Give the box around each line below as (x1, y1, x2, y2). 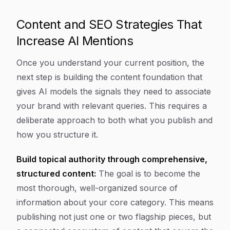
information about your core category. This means (16, 197, 214, 207)
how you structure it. (16, 129, 98, 140)
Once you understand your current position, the (16, 57, 204, 68)
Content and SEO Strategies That (16, 17, 202, 32)
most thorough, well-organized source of (16, 183, 178, 193)
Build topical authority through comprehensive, (16, 154, 207, 164)
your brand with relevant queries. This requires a (16, 101, 207, 111)
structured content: (16, 168, 96, 179)
